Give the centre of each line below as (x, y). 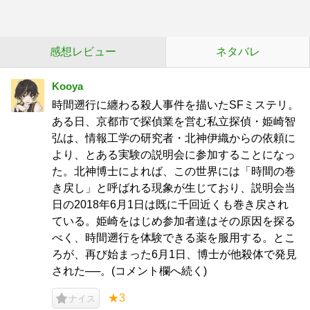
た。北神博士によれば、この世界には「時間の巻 (174, 171)
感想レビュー (83, 52)
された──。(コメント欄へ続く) (129, 271)
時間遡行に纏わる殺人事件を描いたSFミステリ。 (175, 105)
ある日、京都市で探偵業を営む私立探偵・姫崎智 (174, 121)
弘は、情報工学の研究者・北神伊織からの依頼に (174, 138)
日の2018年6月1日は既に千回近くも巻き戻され (170, 204)
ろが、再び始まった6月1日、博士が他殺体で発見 (174, 254)
